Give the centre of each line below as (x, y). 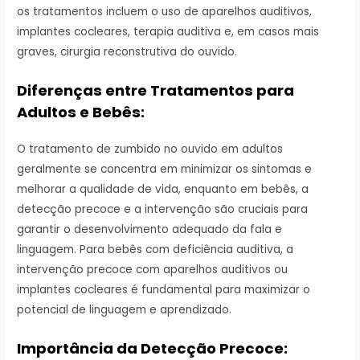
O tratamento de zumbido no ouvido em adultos (150, 149)
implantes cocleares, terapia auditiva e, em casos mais (168, 31)
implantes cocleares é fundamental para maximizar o (164, 289)
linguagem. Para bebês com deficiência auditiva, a (155, 249)
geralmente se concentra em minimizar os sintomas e (165, 169)
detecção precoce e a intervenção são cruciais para (163, 209)
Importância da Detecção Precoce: (153, 348)
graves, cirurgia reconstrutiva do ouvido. (127, 51)
